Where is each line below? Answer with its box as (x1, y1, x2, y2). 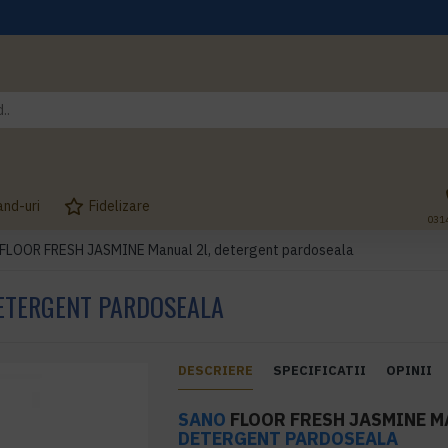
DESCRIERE (178, 362, 254, 379)
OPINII (386, 362, 433, 379)
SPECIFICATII (273, 362, 367, 379)
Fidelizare (89, 196, 150, 215)
